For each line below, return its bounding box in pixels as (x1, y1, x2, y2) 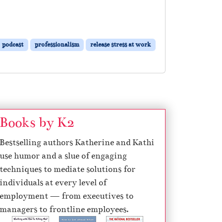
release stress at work (90, 40, 151, 49)
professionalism (34, 40, 79, 49)
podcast (2, 40, 24, 49)
